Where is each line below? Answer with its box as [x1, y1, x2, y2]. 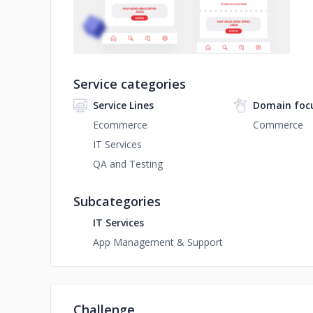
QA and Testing [93, 157, 163, 170]
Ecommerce [93, 118, 147, 131]
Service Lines [93, 99, 154, 112]
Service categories [73, 75, 186, 92]
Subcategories [73, 193, 161, 210]
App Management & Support [93, 235, 223, 249]
